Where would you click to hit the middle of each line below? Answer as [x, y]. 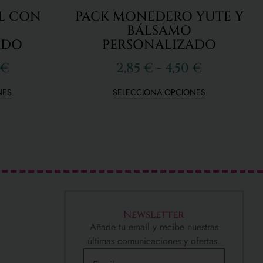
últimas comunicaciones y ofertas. [154, 241]
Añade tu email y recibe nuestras [154, 227]
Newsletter [154, 214]
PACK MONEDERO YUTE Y [159, 16]
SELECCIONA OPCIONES [159, 92]
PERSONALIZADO [159, 45]
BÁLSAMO [159, 31]
